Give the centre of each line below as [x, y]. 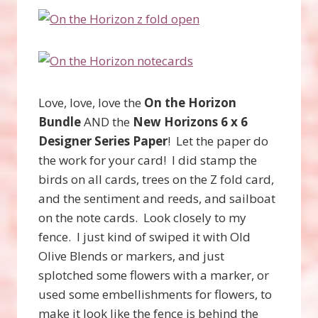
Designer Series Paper [103, 141]
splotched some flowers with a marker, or [154, 275]
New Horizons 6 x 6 [190, 121]
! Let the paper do [218, 141]
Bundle [61, 121]
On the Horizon [190, 102]
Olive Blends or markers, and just [131, 256]
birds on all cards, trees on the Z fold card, [156, 179]
